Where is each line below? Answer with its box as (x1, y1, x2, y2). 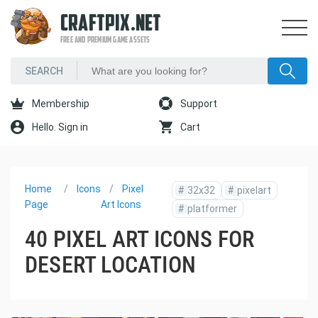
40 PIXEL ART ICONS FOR (25, 226, 255, 253)
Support (178, 98, 217, 109)
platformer (187, 203, 237, 214)
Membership (30, 98, 89, 109)
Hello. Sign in (30, 121, 88, 133)
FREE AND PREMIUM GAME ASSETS (60, 36, 150, 45)
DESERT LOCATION (25, 251, 196, 278)
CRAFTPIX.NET (60, 13, 162, 36)
